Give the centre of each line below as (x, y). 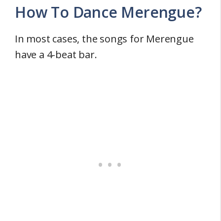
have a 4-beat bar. (57, 54)
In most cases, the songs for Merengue (104, 38)
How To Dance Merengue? (108, 12)
